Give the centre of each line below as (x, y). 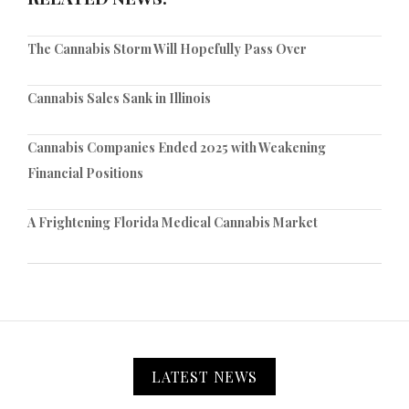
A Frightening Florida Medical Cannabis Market (173, 223)
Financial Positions (85, 173)
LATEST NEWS (204, 377)
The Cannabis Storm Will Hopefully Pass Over (167, 49)
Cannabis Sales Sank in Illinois (119, 99)
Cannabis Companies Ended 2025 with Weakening (177, 148)
